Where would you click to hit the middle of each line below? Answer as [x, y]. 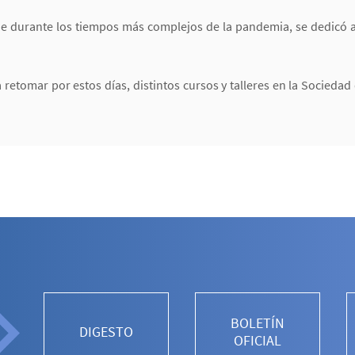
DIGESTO [106, 331]
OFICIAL [258, 340]
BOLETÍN [258, 323]
